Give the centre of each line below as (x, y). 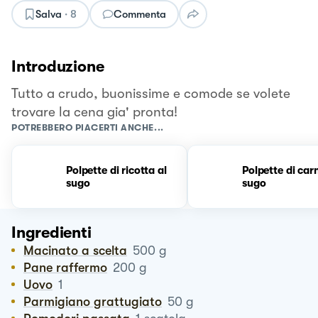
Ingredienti (51, 232)
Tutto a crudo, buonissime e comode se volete (151, 93)
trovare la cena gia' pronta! (94, 112)
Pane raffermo (69, 267)
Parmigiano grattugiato (97, 301)
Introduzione (58, 66)
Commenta (140, 14)
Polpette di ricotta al (116, 170)
